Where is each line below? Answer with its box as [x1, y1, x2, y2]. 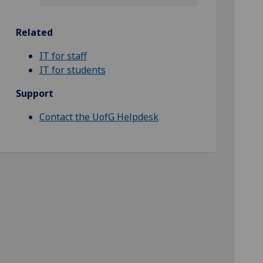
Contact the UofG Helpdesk [39, 110, 159, 123]
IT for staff [39, 49, 87, 62]
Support [15, 87, 53, 100]
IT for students [39, 63, 106, 76]
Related [15, 26, 53, 39]
